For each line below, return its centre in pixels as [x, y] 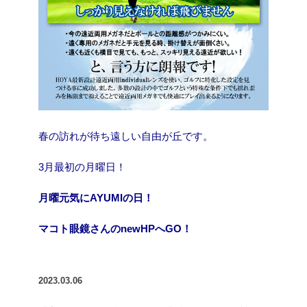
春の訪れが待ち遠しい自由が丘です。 [126, 136]
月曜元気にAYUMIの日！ [96, 198]
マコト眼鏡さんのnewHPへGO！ [115, 229]
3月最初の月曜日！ [82, 167]
